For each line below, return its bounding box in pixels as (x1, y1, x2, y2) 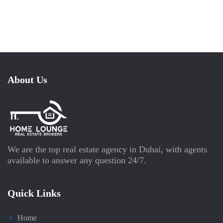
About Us (7, 74, 47, 85)
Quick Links (7, 188, 61, 199)
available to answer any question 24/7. (7, 155, 146, 165)
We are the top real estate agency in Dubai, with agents (7, 144, 207, 154)
